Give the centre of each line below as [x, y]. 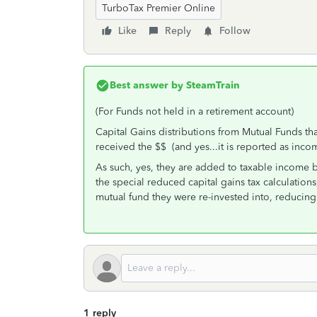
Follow [235, 31]
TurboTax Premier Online [158, 8]
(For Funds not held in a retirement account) [195, 111]
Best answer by [146, 85]
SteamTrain [212, 85]
